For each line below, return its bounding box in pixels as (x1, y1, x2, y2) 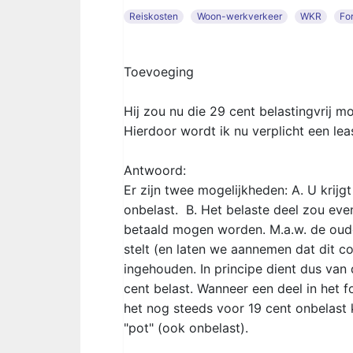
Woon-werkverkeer (196, 10, 282, 22)
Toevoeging (124, 64, 194, 80)
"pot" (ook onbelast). (124, 320, 248, 336)
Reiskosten (129, 10, 179, 22)
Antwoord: (124, 162, 186, 178)
